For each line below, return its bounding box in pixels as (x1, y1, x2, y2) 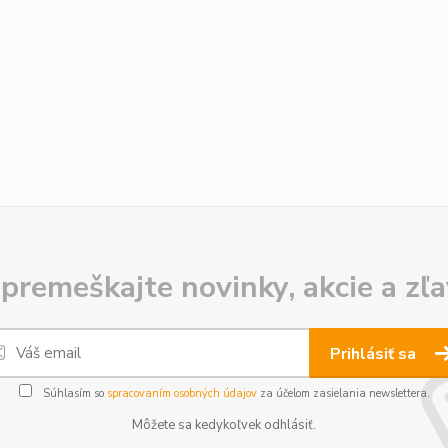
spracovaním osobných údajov (106, 386, 257, 402)
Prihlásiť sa (330, 343, 420, 366)
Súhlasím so (39, 386, 107, 402)
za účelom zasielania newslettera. (256, 386, 430, 402)
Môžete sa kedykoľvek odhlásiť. (132, 416, 316, 435)
